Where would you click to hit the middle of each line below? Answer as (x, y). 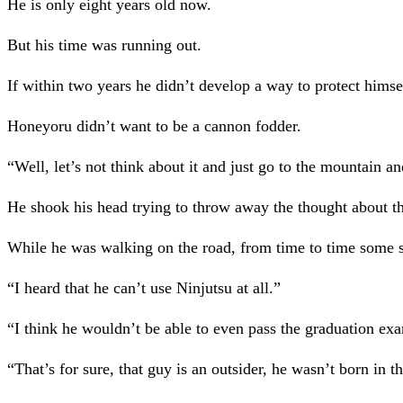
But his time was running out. (104, 45)
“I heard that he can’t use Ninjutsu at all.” (144, 288)
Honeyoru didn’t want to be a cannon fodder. (154, 126)
